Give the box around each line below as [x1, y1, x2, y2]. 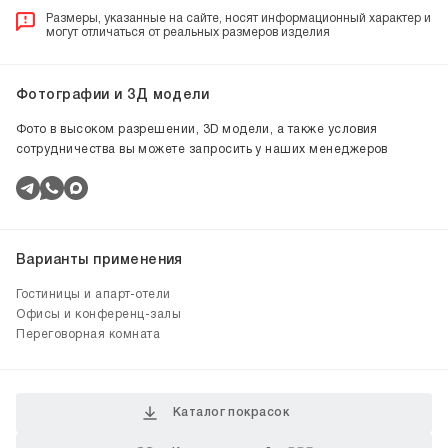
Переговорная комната [16, 329, 160, 340]
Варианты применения [16, 254, 183, 267]
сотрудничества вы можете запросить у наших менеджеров [16, 144, 388, 155]
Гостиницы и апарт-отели [16, 289, 171, 300]
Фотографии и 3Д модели [16, 89, 210, 102]
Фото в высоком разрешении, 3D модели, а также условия [16, 124, 378, 135]
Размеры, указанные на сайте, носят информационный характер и [46, 13, 431, 24]
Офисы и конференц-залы [16, 309, 181, 320]
